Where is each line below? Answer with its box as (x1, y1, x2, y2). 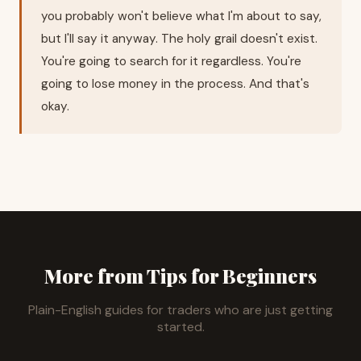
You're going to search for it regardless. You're (41, 52, 301, 69)
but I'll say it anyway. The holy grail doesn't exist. (41, 30, 317, 47)
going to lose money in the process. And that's (41, 75, 309, 92)
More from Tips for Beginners (44, 262, 317, 288)
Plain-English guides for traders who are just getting (28, 301, 333, 318)
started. (156, 317, 205, 335)
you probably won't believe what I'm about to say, (41, 7, 322, 24)
